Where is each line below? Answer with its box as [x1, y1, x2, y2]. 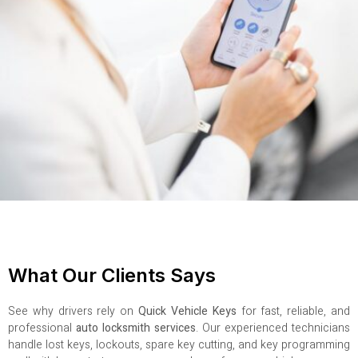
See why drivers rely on [8, 303, 139, 320]
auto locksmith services [76, 320, 196, 337]
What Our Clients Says [8, 264, 216, 288]
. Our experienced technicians [196, 320, 350, 337]
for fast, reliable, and [236, 303, 351, 320]
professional [8, 320, 76, 337]
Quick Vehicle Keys [138, 303, 237, 320]
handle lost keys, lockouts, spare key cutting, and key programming [8, 336, 350, 354]
